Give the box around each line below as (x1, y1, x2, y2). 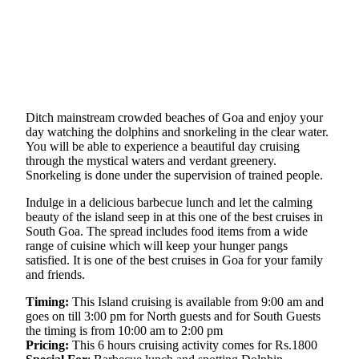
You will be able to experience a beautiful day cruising (26, 139, 300, 153)
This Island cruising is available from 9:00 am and (69, 295, 324, 309)
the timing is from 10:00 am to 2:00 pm (26, 324, 223, 337)
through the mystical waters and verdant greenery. (26, 154, 276, 167)
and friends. (26, 268, 85, 281)
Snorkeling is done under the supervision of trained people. (26, 168, 323, 182)
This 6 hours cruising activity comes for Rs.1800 (69, 338, 317, 352)
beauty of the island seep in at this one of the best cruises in (26, 210, 323, 224)
